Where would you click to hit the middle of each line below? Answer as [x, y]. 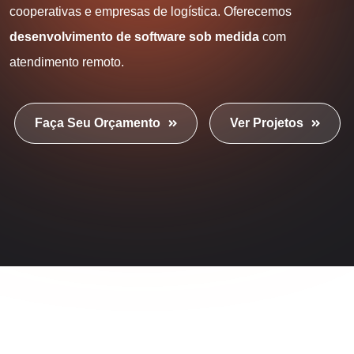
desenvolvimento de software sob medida [134, 37]
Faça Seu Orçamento [97, 123]
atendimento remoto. [67, 62]
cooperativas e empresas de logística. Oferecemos [151, 11]
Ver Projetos [266, 123]
